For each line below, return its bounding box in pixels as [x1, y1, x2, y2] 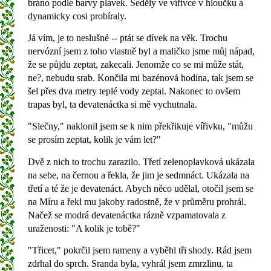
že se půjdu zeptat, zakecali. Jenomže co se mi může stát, [28, 59, 244, 70]
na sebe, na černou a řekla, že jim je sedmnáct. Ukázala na [28, 169, 249, 180]
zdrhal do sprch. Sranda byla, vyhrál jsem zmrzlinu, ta [28, 258, 233, 269]
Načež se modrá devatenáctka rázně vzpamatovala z [28, 209, 226, 220]
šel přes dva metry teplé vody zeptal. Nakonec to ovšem [28, 85, 240, 96]
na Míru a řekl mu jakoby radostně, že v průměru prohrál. [28, 196, 246, 207]
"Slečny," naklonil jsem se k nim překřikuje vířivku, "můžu [28, 121, 253, 132]
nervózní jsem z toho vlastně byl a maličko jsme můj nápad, [28, 45, 255, 56]
